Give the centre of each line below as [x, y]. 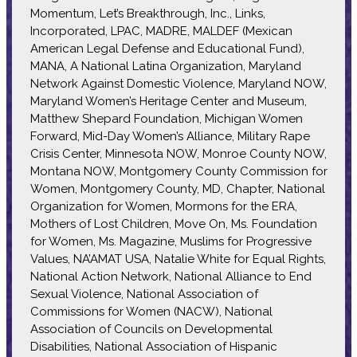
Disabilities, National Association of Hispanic [153, 346]
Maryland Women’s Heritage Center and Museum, [168, 101]
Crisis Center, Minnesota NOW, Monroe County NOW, [178, 153]
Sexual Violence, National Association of [144, 294]
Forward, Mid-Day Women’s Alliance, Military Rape [170, 136]
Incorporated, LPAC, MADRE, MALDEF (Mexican [161, 31]
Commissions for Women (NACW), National [151, 311]
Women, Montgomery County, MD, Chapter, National [177, 188]
